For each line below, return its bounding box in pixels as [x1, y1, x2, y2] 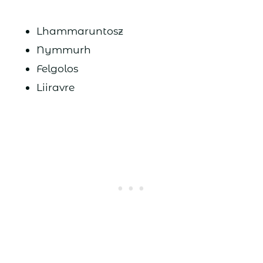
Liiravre [36, 81, 75, 94]
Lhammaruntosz [36, 25, 123, 38]
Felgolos [36, 62, 78, 75]
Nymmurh [36, 43, 91, 56]
